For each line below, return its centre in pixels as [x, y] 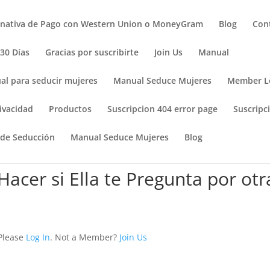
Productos [71, 109]
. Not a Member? [85, 237]
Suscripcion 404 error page [163, 109]
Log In [38, 237]
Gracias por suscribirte [92, 52]
